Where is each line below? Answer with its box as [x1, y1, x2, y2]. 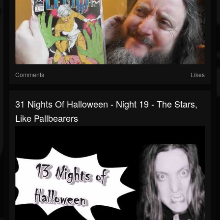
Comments [15, 70, 44, 79]
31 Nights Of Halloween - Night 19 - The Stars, [15, 97, 197, 110]
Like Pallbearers [15, 111, 78, 125]
